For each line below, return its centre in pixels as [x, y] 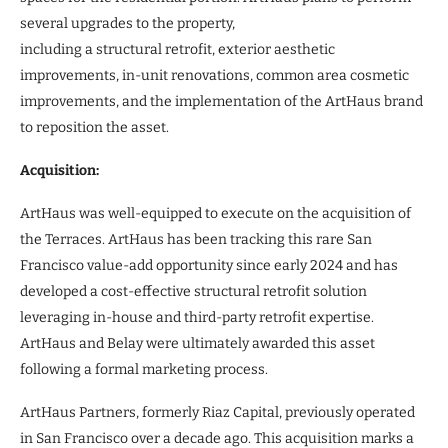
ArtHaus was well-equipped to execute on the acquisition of [215, 213]
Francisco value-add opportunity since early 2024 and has [209, 265]
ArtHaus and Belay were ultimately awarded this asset [197, 343]
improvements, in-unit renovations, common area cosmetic [214, 75]
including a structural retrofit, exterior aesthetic [177, 49]
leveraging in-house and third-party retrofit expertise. [197, 317]
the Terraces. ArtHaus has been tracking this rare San [196, 239]
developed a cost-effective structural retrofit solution [193, 291]
